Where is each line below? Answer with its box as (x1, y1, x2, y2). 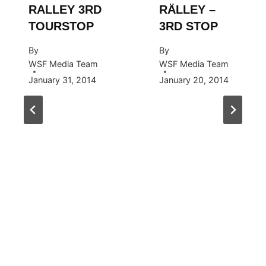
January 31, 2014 (28, 74, 96, 85)
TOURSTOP (28, 20, 94, 33)
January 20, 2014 (159, 74, 229, 85)
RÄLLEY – (159, 3, 216, 17)
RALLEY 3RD (28, 3, 102, 17)
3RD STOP (159, 20, 218, 33)
